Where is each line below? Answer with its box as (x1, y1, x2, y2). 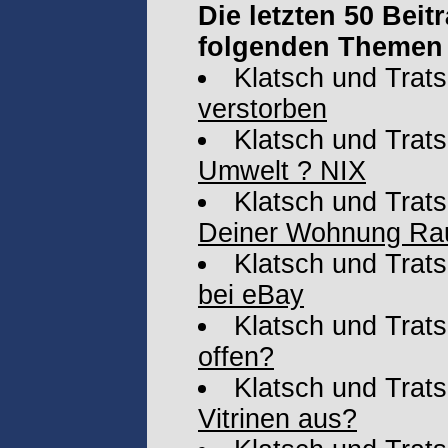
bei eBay (198, 280, 304, 310)
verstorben (198, 94, 327, 124)
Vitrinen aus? (198, 404, 357, 434)
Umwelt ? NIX (198, 156, 366, 186)
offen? (198, 342, 274, 372)
